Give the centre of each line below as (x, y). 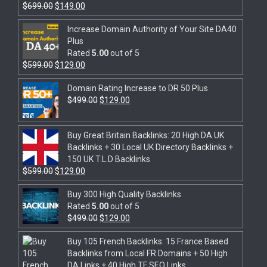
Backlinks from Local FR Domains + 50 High (148, 254)
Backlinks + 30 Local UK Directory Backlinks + (150, 148)
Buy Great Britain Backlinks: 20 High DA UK (146, 136)
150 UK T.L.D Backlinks (109, 159)
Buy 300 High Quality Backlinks (124, 195)
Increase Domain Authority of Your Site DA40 (152, 30)
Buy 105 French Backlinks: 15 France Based (148, 242)
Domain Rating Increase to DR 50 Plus (138, 89)
